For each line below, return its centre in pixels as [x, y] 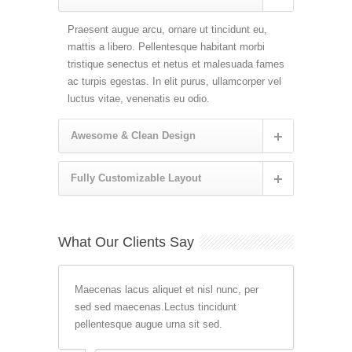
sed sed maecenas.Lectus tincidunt [156, 306]
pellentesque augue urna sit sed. [148, 324]
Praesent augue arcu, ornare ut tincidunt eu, [167, 29]
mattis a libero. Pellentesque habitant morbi [166, 46]
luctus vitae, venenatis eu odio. [139, 98]
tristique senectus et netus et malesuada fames [176, 64]
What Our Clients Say [126, 242]
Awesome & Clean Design [133, 135]
